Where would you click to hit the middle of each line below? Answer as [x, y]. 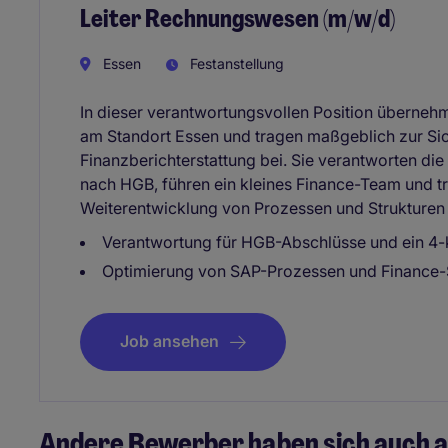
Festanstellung [235, 64]
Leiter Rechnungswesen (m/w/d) [237, 18]
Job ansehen [169, 341]
